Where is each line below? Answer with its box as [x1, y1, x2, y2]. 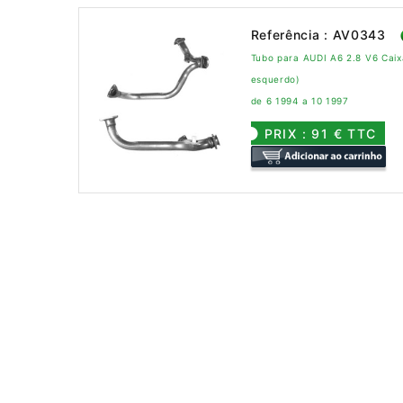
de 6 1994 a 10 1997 [250, 94, 349, 106]
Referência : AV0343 [250, 26, 386, 42]
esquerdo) [250, 73, 300, 85]
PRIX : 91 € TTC [264, 125, 377, 141]
